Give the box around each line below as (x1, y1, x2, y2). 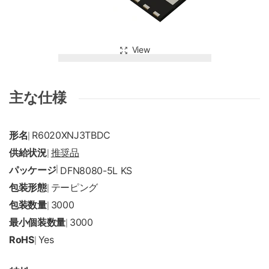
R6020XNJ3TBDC (32, 129, 111, 141)
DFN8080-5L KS (60, 165, 133, 177)
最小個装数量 (9, 216, 66, 228)
